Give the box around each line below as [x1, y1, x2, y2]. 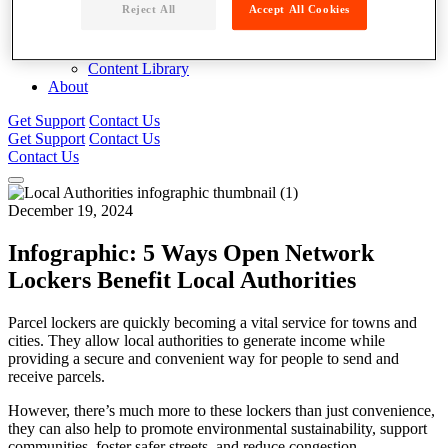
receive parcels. [8, 367, 105, 385]
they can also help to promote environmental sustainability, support [8, 419, 427, 437]
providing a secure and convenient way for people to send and [8, 349, 399, 367]
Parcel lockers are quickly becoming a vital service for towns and [8, 313, 417, 331]
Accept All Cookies [248, 3, 350, 16]
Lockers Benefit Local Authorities [8, 266, 356, 293]
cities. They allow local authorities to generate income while [8, 331, 385, 349]
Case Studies [88, 42, 169, 59]
